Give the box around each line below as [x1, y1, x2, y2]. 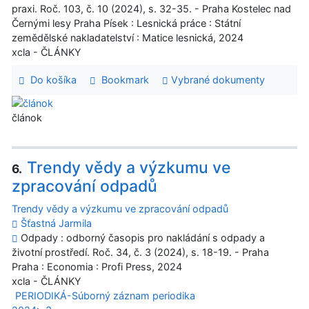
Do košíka [24, 74, 77, 86]
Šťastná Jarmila [21, 217, 92, 230]
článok [12, 112, 42, 124]
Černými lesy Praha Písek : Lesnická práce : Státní [12, 17, 241, 30]
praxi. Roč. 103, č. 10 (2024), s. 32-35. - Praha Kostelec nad [12, 3, 291, 15]
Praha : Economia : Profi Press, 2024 [12, 261, 182, 273]
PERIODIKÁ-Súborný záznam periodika [14, 290, 195, 302]
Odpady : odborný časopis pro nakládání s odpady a [18, 232, 265, 244]
